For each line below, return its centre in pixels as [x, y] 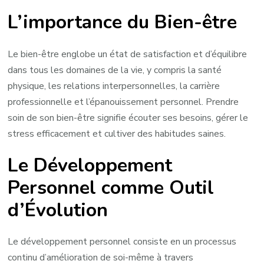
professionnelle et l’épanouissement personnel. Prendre [123, 102]
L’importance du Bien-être [123, 22]
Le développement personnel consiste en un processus [122, 242]
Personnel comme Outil [111, 187]
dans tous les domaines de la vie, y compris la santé [115, 70]
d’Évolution [58, 210]
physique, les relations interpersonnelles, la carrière [114, 86]
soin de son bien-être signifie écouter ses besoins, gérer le [128, 118]
